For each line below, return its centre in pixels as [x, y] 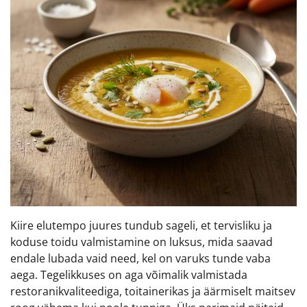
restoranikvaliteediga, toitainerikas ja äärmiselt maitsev [153, 291]
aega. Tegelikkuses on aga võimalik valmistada [129, 274]
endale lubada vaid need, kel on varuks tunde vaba [140, 258]
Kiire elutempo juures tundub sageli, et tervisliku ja [141, 225]
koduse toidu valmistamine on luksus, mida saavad [142, 242]
